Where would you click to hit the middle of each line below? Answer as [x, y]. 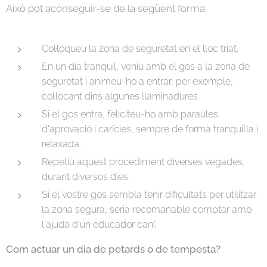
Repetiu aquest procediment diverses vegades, [143, 162]
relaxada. [61, 144]
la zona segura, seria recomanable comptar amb [147, 209]
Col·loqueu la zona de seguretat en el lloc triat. [140, 48]
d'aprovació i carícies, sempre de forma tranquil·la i [150, 129]
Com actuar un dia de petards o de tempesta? [114, 249]
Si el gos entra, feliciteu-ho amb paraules [130, 114]
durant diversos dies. [86, 176]
